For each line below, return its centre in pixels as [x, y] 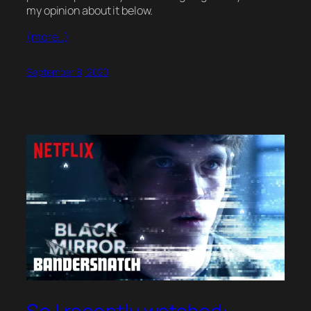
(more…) [48, 36]
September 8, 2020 [68, 72]
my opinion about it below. [90, 10]
